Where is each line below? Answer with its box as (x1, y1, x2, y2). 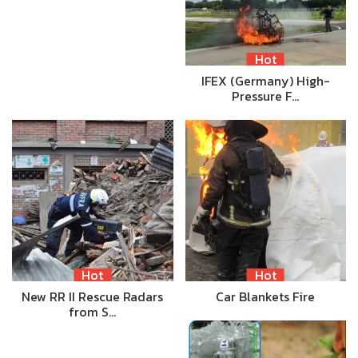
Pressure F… (232, 86, 300, 106)
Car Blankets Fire (216, 286, 316, 306)
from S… (69, 301, 117, 321)
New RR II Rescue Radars (22, 286, 164, 306)
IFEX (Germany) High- (201, 71, 330, 91)
